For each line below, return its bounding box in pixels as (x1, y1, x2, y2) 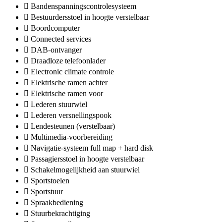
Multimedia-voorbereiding (31, 132, 112, 141)
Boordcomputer (31, 23, 80, 32)
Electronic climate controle (31, 67, 114, 76)
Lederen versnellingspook (31, 111, 111, 119)
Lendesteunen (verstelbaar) (31, 121, 115, 130)
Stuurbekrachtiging (31, 209, 90, 218)
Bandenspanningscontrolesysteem (31, 1, 136, 10)
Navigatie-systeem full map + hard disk (31, 143, 153, 152)
